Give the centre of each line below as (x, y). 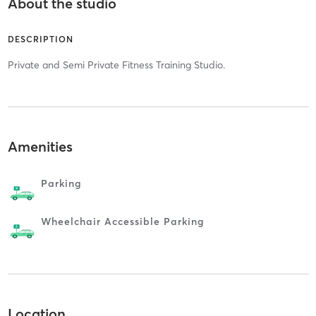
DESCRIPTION (40, 39)
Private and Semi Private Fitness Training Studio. (116, 65)
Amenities (40, 146)
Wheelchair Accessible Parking (122, 221)
